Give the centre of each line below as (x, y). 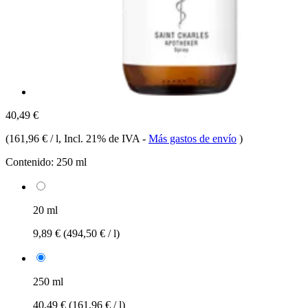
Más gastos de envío (192, 138)
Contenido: (30, 162)
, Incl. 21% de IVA (100, 138)
